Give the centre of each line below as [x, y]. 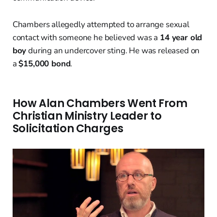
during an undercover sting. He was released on [113, 51]
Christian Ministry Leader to [87, 116]
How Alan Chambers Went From [100, 104]
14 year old [181, 38]
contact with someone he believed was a [86, 38]
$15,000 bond [45, 64]
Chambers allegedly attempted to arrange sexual [101, 25]
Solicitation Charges [68, 129]
